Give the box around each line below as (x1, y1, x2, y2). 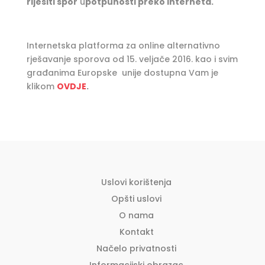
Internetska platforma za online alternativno (26, 40, 220, 51)
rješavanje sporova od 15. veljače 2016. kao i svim (26, 53, 238, 65)
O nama (119, 209, 154, 221)
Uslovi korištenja (101, 176, 172, 188)
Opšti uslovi (111, 193, 162, 205)
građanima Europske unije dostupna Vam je (26, 67, 218, 79)
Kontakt (119, 226, 154, 238)
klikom (26, 80, 57, 92)
